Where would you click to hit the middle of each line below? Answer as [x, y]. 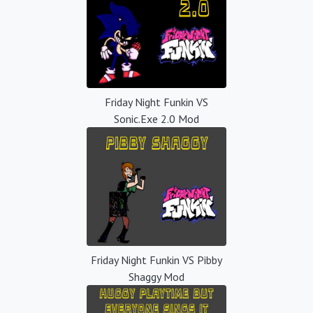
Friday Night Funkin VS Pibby [156, 260]
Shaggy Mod [156, 276]
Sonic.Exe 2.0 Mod [156, 118]
